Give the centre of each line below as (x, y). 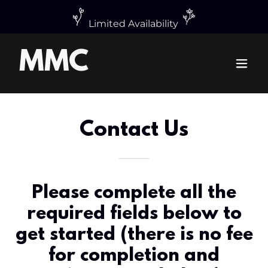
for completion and (134, 256)
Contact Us (134, 130)
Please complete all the (134, 194)
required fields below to (134, 214)
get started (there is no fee (134, 235)
